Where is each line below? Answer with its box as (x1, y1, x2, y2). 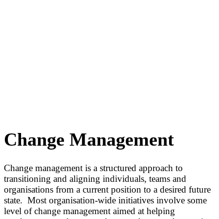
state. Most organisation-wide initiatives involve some (4, 195, 207, 205)
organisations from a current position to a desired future (4, 184, 211, 195)
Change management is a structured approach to (4, 162, 183, 173)
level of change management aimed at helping (4, 205, 175, 216)
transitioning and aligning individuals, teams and (4, 173, 186, 184)
